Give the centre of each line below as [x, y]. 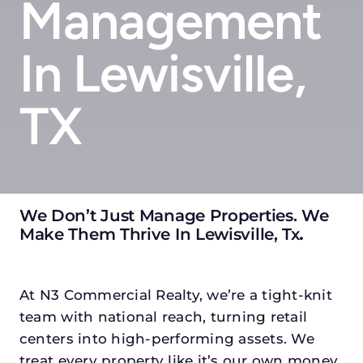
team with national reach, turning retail [163, 316]
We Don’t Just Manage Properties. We [174, 215]
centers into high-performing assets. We [167, 338]
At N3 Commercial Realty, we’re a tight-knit [175, 295]
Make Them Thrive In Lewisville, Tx [159, 234]
